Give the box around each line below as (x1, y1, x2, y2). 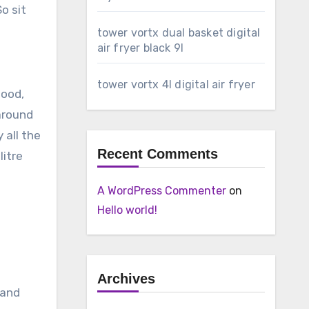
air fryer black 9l (97, 41, 184, 54)
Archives (97, 271, 155, 286)
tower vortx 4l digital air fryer (97, 78, 255, 91)
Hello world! (97, 203, 157, 217)
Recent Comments (97, 146, 218, 161)
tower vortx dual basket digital (97, 26, 261, 39)
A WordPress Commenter (97, 184, 226, 197)
